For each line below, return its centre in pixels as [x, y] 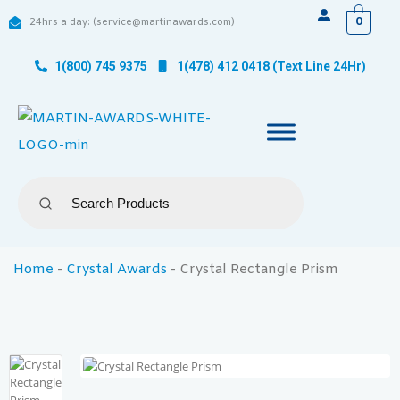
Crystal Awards [117, 270]
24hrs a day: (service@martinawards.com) [132, 22]
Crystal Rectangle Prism [259, 270]
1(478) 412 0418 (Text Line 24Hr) [271, 66]
